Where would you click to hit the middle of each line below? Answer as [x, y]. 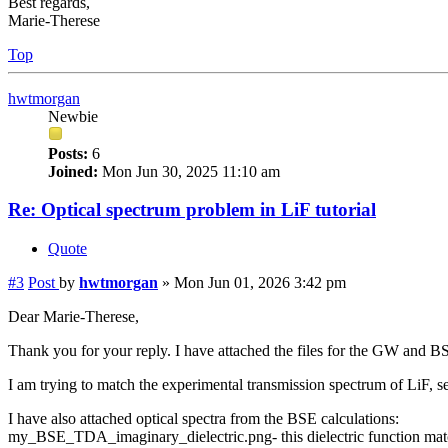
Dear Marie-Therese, [73, 316]
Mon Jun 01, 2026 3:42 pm [260, 282]
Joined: [73, 171]
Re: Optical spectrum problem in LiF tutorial [192, 210]
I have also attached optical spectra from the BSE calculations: [203, 418]
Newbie [73, 116]
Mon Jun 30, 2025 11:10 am [189, 171]
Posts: [68, 153]
